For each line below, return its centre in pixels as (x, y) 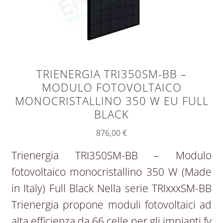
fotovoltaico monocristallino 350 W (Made (111, 172)
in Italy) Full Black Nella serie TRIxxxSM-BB (111, 188)
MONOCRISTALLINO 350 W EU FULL (111, 101)
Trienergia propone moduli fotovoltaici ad (111, 205)
